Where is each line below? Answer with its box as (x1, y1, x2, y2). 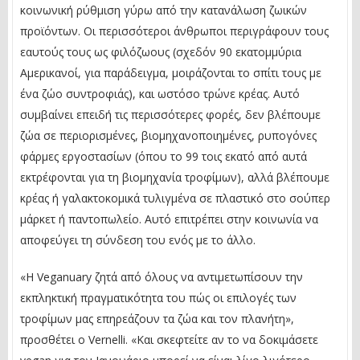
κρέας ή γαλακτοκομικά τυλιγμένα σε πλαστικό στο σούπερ (20, 190, 330, 206)
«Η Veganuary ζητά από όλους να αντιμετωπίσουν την (20, 268, 303, 284)
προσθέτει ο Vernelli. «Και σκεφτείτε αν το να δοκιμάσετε (20, 331, 318, 347)
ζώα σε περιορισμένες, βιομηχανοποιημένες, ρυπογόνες (20, 127, 317, 143)
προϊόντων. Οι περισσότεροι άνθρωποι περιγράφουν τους (20, 22, 329, 39)
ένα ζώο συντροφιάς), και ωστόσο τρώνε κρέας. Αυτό (20, 85, 300, 101)
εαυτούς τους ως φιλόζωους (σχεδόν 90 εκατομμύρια (20, 43, 301, 59)
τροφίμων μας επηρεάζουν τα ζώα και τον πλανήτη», (20, 310, 294, 326)
